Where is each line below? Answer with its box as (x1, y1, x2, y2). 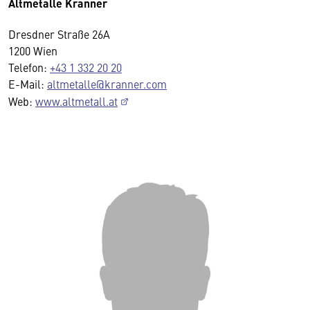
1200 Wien (8, 42, 57, 58)
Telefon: (8, 59, 50, 75)
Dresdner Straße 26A (8, 26, 110, 42)
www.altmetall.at (35, 93, 118, 109)
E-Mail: (8, 75, 47, 91)
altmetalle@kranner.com (47, 75, 167, 91)
